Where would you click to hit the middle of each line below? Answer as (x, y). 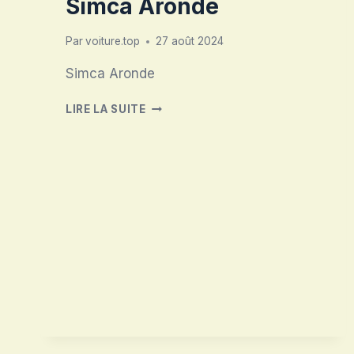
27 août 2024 (190, 41)
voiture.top (113, 41)
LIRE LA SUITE (106, 109)
